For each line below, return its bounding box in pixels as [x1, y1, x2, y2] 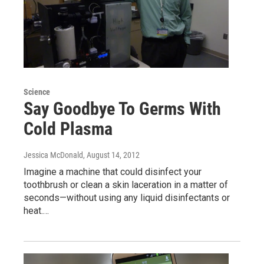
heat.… [24, 204, 49, 216]
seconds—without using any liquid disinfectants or [24, 192, 230, 203]
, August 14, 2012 [83, 150, 140, 160]
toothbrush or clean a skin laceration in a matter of [24, 179, 228, 190]
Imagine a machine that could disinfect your [24, 166, 202, 177]
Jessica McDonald [24, 150, 83, 160]
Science [24, 87, 50, 97]
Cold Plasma [24, 118, 113, 139]
